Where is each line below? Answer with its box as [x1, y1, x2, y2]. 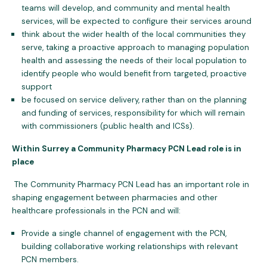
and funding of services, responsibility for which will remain [21, 108, 245, 118]
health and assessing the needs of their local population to [21, 55, 247, 66]
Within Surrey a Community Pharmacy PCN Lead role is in [12, 144, 241, 154]
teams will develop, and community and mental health [21, 3, 230, 13]
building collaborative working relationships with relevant [21, 241, 238, 252]
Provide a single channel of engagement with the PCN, [21, 228, 226, 238]
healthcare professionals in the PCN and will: [12, 206, 181, 216]
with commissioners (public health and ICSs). [21, 121, 194, 131]
